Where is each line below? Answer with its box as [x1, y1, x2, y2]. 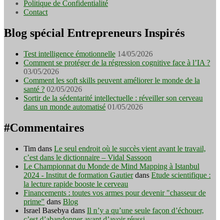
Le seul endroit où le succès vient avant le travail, [54, 144, 206, 153]
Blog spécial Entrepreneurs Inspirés [4, 26, 185, 39]
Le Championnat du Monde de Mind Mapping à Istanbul [24, 162, 199, 170]
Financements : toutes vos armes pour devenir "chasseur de [24, 188, 206, 197]
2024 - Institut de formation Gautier [24, 170, 133, 179]
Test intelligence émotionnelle [24, 49, 115, 58]
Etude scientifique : [151, 170, 211, 179]
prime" [24, 197, 45, 206]
